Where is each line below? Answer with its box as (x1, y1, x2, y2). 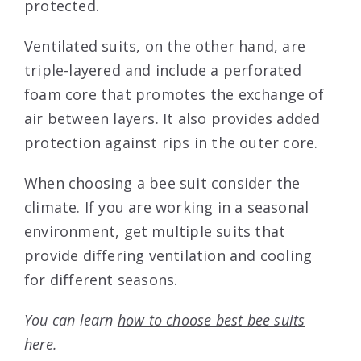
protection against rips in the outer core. (24, 132, 318, 152)
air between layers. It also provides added (24, 108, 321, 128)
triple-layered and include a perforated (24, 60, 301, 80)
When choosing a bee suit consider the (24, 172, 301, 193)
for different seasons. (24, 269, 178, 289)
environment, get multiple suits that (24, 221, 286, 241)
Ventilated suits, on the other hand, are (24, 35, 306, 56)
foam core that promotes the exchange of (24, 84, 324, 104)
